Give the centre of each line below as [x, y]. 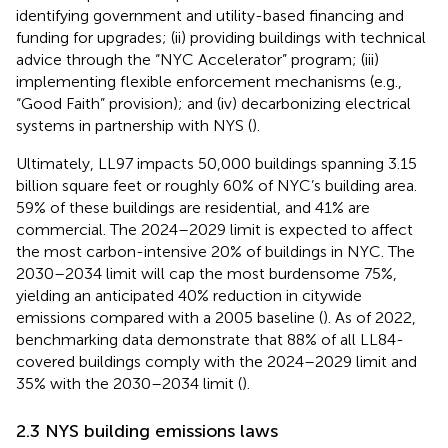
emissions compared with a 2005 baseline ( [169, 318]
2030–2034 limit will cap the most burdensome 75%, [206, 274]
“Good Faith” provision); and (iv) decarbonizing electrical [213, 104]
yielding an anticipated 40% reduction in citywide [189, 296]
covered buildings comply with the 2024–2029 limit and [216, 362]
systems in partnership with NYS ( [134, 126]
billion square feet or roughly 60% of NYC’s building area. [216, 186]
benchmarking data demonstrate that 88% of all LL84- [210, 340]
